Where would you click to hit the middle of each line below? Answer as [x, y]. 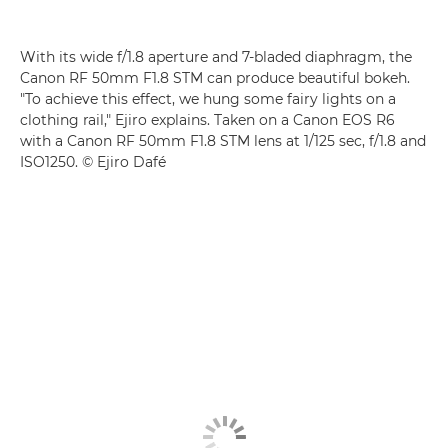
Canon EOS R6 [344, 120]
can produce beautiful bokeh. [306, 78]
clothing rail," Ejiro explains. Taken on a [156, 120]
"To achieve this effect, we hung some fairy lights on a [208, 99]
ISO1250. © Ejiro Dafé [93, 162]
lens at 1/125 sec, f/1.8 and [338, 141]
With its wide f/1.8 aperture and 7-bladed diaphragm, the [216, 57]
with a [43, 141]
